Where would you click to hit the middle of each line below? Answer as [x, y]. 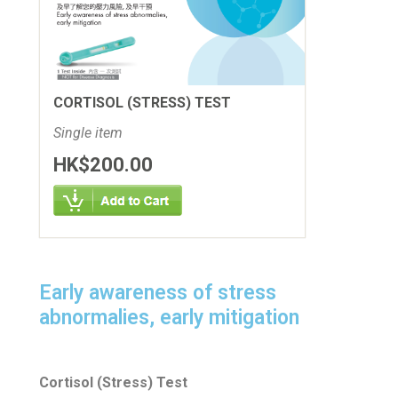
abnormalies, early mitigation [170, 318]
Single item [88, 133]
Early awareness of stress [158, 293]
